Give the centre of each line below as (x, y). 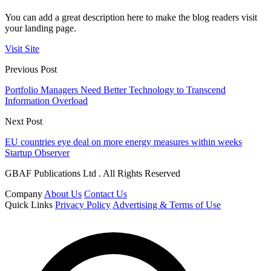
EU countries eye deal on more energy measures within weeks (123, 142)
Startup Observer (37, 153)
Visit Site (22, 49)
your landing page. (41, 28)
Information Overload (46, 101)
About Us (63, 194)
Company (24, 194)
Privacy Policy (83, 205)
